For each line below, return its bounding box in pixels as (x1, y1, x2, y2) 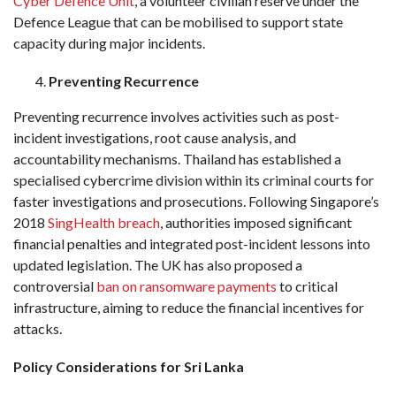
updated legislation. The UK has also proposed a (13, 255, 302, 273)
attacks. (13, 319, 62, 337)
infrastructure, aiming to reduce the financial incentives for (13, 298, 364, 316)
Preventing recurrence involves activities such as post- (13, 107, 339, 125)
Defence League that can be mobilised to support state (13, 12, 343, 30)
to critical (277, 277, 338, 294)
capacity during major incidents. (13, 34, 205, 51)
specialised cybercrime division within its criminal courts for (13, 171, 374, 188)
